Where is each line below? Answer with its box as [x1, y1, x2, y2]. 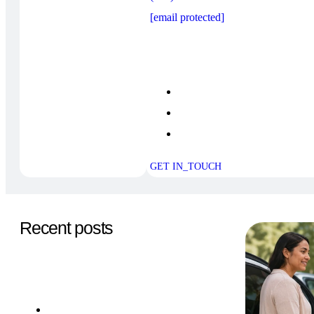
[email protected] [150, 11, 224, 23]
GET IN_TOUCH [150, 161, 221, 172]
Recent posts [20, 217, 113, 238]
